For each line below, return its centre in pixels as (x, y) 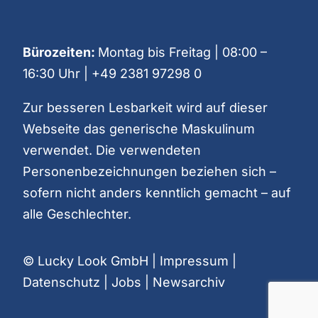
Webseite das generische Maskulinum (138, 129)
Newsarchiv (188, 283)
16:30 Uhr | (57, 74)
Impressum (194, 261)
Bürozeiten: (60, 53)
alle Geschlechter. (77, 214)
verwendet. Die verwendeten (111, 150)
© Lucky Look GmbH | (91, 261)
